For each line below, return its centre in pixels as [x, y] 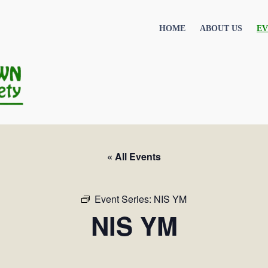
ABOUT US [221, 28]
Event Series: [124, 199]
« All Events [134, 156]
